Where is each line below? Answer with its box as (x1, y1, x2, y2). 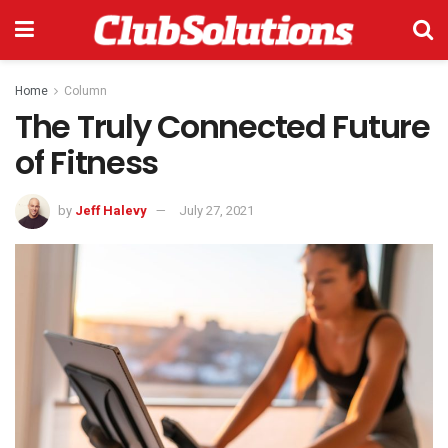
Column (64, 82, 107, 100)
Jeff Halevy (75, 200, 147, 220)
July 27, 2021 (179, 200, 254, 220)
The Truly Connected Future (15, 104, 430, 149)
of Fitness (15, 140, 159, 185)
